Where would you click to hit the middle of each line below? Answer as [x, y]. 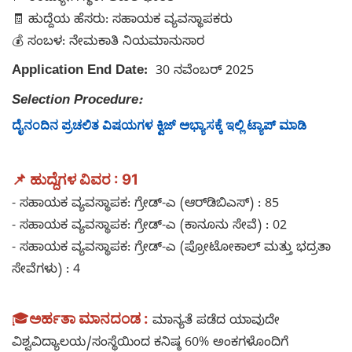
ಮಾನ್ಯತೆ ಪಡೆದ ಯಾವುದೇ [216, 323]
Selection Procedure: [77, 102]
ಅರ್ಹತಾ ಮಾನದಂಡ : [89, 319]
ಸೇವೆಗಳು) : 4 [46, 271]
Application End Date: [80, 72]
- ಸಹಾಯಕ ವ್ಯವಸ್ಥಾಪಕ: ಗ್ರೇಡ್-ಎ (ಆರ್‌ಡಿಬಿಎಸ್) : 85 [145, 205]
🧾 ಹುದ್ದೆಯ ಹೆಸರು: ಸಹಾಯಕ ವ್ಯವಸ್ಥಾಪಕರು [124, 22]
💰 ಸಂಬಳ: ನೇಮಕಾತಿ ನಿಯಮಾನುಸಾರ [110, 44]
